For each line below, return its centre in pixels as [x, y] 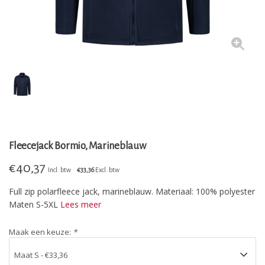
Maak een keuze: [41, 232]
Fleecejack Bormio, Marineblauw [77, 146]
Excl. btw [107, 170]
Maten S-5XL [35, 204]
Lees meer [81, 204]
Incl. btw [59, 170]
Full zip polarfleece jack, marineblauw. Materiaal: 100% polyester [132, 191]
